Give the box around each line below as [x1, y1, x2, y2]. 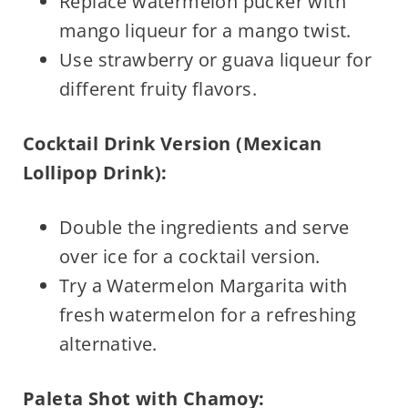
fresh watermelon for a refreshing [58, 302, 357, 328]
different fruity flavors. [58, 76, 257, 102]
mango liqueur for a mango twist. [58, 18, 352, 44]
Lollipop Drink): [22, 160, 168, 186]
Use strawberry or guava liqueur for [58, 47, 372, 73]
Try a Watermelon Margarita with [58, 273, 348, 299]
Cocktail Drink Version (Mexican [22, 131, 322, 157]
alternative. [58, 331, 158, 357]
